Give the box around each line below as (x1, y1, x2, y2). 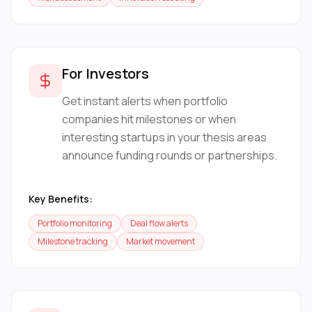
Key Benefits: (29, 192, 93, 206)
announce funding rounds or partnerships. (62, 148, 277, 164)
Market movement (126, 235, 195, 248)
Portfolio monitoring (38, 217, 112, 230)
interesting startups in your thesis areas (62, 130, 267, 146)
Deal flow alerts (130, 217, 188, 230)
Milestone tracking (38, 235, 108, 248)
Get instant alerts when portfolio (62, 93, 228, 109)
